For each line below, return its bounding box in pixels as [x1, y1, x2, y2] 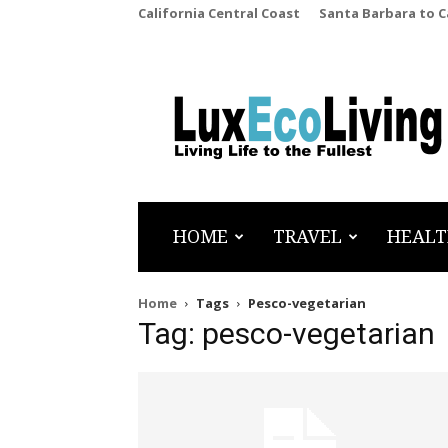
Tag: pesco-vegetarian [138, 316, 435, 351]
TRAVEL [273, 226, 342, 247]
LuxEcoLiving [189, 108, 293, 131]
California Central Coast [138, 4, 300, 22]
